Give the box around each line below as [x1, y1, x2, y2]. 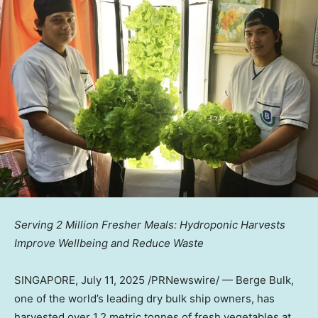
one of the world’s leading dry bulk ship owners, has [14, 291, 275, 305]
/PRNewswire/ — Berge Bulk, [145, 273, 294, 287]
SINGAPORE [14, 273, 75, 287]
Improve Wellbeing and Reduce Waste [14, 236, 204, 250]
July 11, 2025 [81, 273, 145, 287]
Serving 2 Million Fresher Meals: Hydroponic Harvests [14, 217, 285, 231]
